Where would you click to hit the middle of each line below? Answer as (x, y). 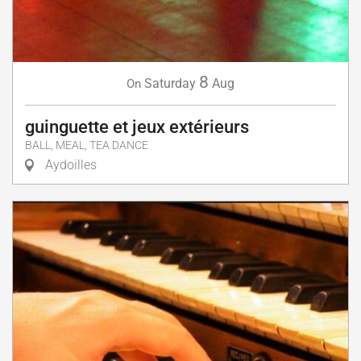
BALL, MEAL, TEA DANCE (87, 146)
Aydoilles (69, 165)
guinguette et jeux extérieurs (137, 127)
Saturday (170, 84)
